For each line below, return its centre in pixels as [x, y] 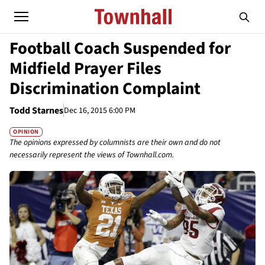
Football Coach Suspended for [120, 49]
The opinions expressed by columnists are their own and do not [115, 143]
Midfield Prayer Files [85, 69]
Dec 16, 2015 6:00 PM [100, 110]
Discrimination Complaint [105, 89]
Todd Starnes [36, 111]
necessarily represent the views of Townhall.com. [92, 155]
